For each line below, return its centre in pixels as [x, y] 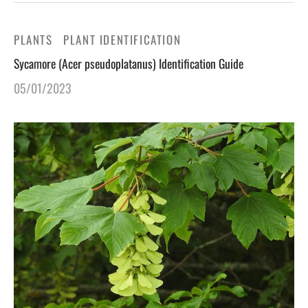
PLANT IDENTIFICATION [122, 40]
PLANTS [33, 40]
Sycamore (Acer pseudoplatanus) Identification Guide [129, 64]
